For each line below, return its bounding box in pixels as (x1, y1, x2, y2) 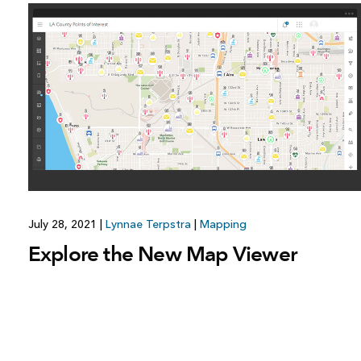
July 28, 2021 (27, 218, 100, 232)
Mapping (199, 218, 247, 232)
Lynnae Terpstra (105, 218, 191, 232)
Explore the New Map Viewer (27, 241, 297, 268)
